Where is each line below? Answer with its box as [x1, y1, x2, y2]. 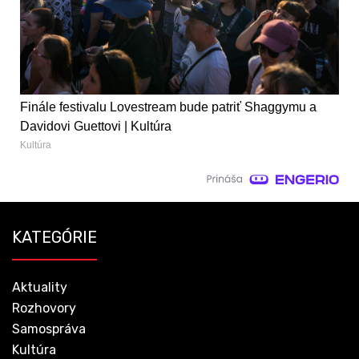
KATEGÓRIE [12, 227, 97, 247]
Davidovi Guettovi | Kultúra [20, 119, 171, 133]
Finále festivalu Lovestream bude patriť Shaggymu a [20, 99, 317, 114]
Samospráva [12, 321, 86, 337]
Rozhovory [12, 300, 76, 316]
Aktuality [12, 279, 67, 295]
